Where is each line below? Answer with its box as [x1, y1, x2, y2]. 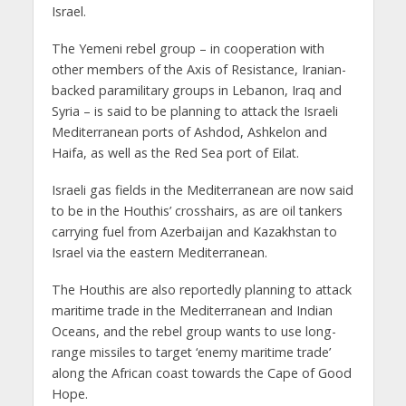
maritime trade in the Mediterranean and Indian [51, 301, 333, 319]
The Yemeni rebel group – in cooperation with [51, 40, 324, 58]
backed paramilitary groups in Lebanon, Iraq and [51, 82, 342, 100]
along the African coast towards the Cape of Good [51, 363, 352, 382]
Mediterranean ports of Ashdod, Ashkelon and [51, 123, 327, 141]
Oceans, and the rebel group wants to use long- [51, 322, 336, 340]
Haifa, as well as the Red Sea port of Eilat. [51, 144, 299, 162]
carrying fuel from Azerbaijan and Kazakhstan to [51, 222, 337, 240]
